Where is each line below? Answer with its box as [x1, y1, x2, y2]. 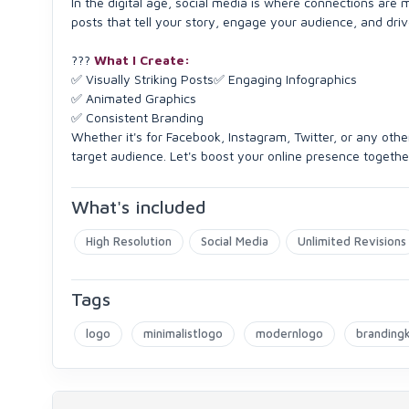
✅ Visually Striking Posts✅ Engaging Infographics [71, 71, 357, 87]
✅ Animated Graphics [71, 90, 196, 106]
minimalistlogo [143, 326, 223, 341]
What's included [71, 196, 206, 217]
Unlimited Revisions [298, 234, 406, 248]
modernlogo [256, 326, 323, 341]
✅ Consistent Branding [71, 110, 204, 125]
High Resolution [86, 234, 172, 248]
